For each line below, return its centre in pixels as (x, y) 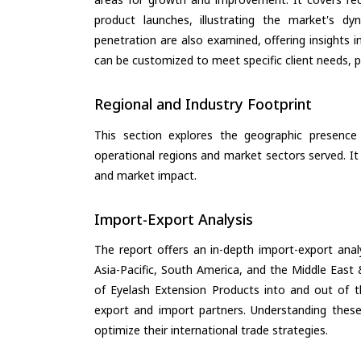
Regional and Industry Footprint (203, 104)
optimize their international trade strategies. (211, 330)
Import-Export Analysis (174, 219)
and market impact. (145, 175)
